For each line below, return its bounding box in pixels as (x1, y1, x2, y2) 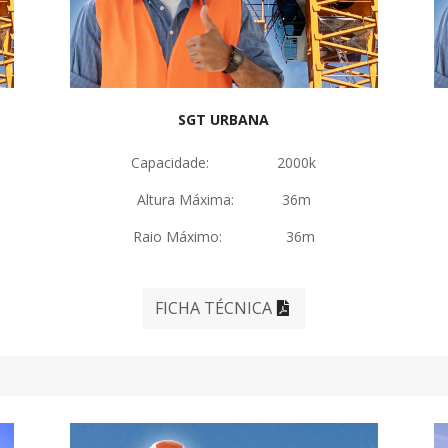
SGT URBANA (178, 110, 270, 130)
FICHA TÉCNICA (155, 297, 273, 320)
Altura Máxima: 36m (136, 190, 311, 210)
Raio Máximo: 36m (132, 227, 315, 247)
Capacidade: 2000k (131, 153, 317, 173)
